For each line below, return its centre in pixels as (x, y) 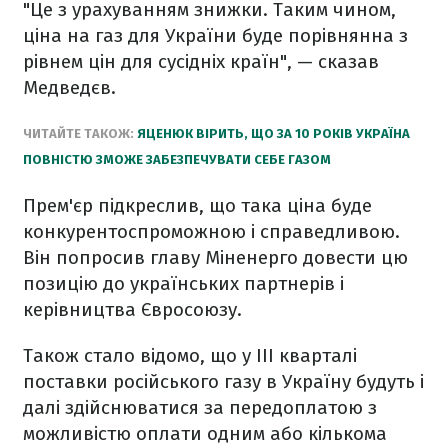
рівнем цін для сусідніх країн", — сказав (201, 61)
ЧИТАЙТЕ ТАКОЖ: (80, 133)
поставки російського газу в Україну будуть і (223, 381)
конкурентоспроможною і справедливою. (211, 231)
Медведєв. (69, 87)
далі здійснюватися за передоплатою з (200, 407)
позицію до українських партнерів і (183, 283)
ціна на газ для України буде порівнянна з (215, 35)
